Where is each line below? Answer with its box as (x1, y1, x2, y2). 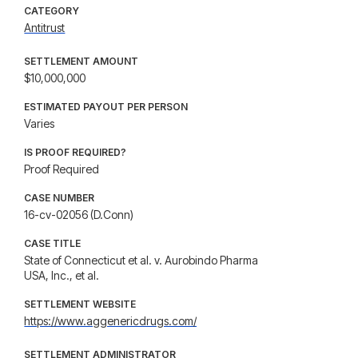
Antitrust (24, 21, 66, 34)
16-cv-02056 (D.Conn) (24, 208, 134, 221)
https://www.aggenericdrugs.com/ (24, 314, 197, 328)
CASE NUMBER (24, 192, 95, 204)
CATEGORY (24, 5, 80, 17)
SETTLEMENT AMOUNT (24, 55, 139, 67)
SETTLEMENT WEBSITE (24, 298, 137, 310)
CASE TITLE (24, 237, 82, 249)
